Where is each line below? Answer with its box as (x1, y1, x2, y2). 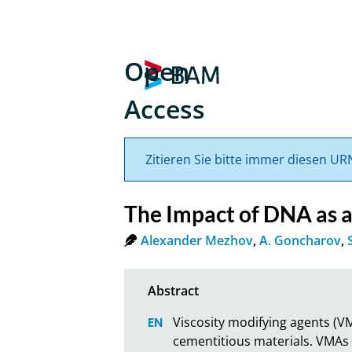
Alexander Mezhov (141, 231, 254, 249)
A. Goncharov (259, 231, 342, 249)
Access (124, 92, 206, 126)
